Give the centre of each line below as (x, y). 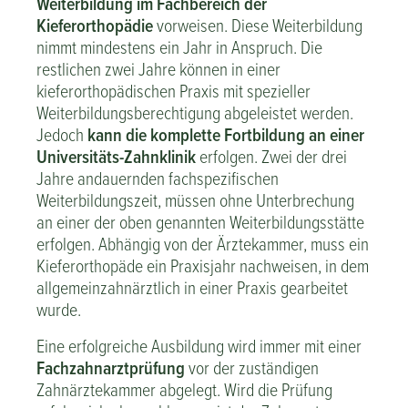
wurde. (59, 309)
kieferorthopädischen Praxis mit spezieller (173, 91)
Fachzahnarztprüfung (111, 368)
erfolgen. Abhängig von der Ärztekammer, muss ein (203, 244)
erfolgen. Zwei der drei (271, 156)
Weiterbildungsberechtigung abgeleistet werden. (195, 112)
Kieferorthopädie (95, 25)
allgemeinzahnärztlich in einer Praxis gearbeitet (192, 287)
